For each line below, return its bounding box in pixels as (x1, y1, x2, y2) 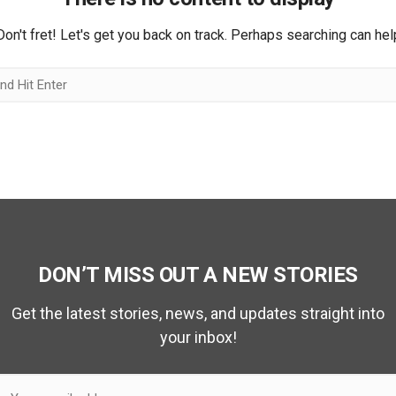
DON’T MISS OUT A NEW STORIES (38, 263, 358, 287)
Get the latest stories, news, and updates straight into (11, 304, 385, 323)
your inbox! (159, 328, 237, 346)
